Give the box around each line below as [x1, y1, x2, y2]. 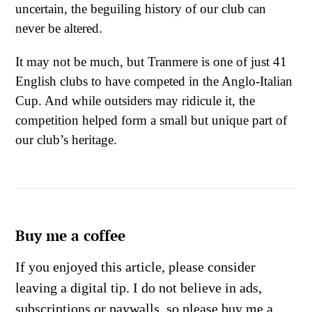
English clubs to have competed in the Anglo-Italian [15, 73, 292, 88]
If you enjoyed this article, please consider [15, 259, 256, 275]
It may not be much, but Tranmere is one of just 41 [15, 54, 287, 69]
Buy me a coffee [15, 225, 125, 245]
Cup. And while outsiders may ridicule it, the [15, 93, 255, 108]
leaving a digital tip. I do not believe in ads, [15, 280, 262, 296]
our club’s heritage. [15, 132, 117, 147]
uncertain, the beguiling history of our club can [15, 1, 266, 17]
